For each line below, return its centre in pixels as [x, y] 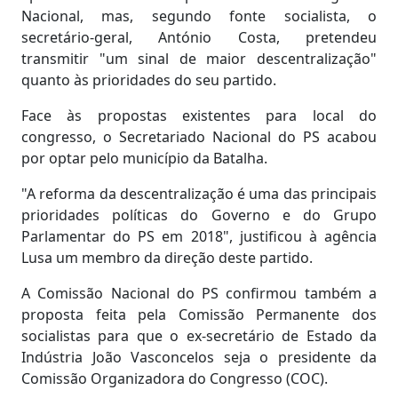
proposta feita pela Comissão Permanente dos [199, 314]
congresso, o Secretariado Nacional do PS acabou [199, 136]
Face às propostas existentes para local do [199, 115]
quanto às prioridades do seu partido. [149, 80]
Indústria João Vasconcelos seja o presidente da [199, 357]
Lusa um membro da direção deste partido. [167, 257]
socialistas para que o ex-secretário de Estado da [199, 335]
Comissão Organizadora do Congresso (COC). [175, 378]
